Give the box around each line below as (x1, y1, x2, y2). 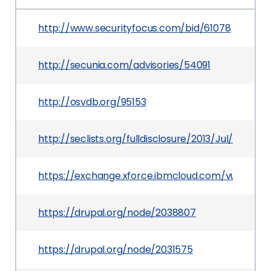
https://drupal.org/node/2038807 (38, 206, 196, 220)
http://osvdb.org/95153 (38, 95, 146, 109)
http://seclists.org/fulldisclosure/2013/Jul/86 (38, 132, 245, 146)
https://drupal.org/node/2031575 (38, 243, 193, 256)
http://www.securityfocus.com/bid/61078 (38, 21, 231, 35)
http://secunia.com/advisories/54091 (38, 58, 211, 72)
